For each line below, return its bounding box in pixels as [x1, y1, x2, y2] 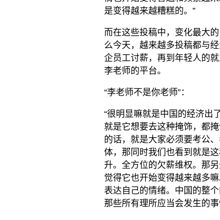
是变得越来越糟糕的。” [104, 5, 195, 16]
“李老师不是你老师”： [104, 87, 190, 97]
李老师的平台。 [104, 65, 166, 76]
